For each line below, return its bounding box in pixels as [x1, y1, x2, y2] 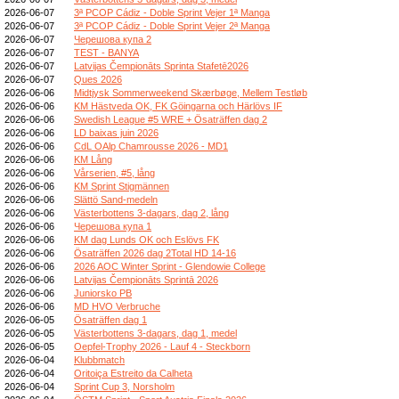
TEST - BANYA [74, 46, 139, 58]
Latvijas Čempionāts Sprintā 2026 [74, 273, 218, 285]
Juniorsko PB [74, 287, 132, 298]
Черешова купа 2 [74, 33, 151, 45]
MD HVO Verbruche [74, 300, 160, 312]
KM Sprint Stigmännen [74, 180, 169, 191]
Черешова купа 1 [74, 220, 151, 232]
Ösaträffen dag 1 [74, 313, 147, 325]
